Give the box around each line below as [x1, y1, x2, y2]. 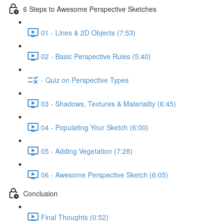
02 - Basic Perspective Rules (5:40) [41, 51, 151, 61]
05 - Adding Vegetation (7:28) [41, 146, 133, 156]
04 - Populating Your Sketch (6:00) [41, 122, 148, 132]
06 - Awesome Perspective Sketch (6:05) [41, 169, 168, 180]
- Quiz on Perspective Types [41, 74, 129, 85]
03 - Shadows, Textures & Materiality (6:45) [41, 98, 176, 109]
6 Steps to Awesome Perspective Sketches [23, 3, 156, 14]
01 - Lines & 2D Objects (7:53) [41, 27, 136, 37]
